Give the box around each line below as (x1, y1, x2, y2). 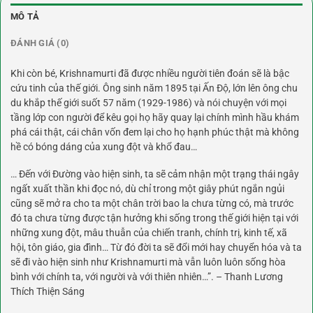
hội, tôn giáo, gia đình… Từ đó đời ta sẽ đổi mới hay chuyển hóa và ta (10, 242, 302, 254)
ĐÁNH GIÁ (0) (10, 38, 70, 49)
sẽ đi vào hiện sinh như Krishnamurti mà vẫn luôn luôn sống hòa (10, 256, 286, 268)
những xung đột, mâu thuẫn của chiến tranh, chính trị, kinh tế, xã (10, 227, 287, 239)
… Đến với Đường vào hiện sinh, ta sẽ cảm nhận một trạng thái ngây (10, 168, 299, 180)
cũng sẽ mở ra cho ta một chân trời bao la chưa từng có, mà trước (10, 198, 293, 210)
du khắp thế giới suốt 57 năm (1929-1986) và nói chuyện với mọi (10, 97, 286, 109)
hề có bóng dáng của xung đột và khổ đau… (10, 141, 197, 153)
